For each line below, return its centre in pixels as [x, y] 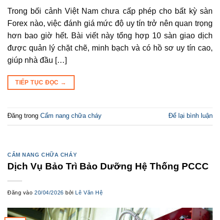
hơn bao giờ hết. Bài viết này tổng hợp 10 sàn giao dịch [110, 36]
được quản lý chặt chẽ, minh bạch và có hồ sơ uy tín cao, [110, 48]
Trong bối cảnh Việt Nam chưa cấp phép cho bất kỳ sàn [110, 11]
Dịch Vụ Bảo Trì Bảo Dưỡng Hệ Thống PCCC [108, 166]
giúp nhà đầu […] [37, 60]
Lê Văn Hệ [89, 192]
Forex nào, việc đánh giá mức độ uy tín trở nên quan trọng [110, 24]
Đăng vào [21, 192]
